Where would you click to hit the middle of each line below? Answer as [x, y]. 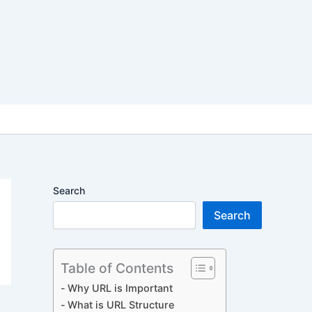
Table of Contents [117, 268]
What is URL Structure [120, 305]
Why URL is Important [120, 288]
